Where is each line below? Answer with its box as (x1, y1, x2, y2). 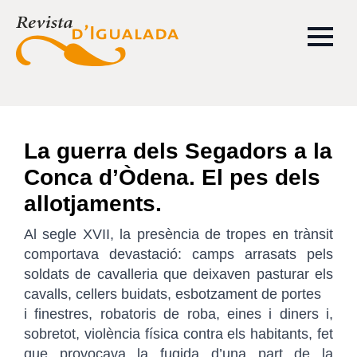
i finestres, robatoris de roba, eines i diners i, (24, 306, 333, 322)
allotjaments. (24, 191, 162, 216)
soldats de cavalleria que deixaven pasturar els (24, 266, 333, 282)
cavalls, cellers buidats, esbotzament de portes (24, 286, 321, 302)
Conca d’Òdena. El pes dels (24, 165, 320, 190)
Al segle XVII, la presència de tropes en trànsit (24, 226, 333, 242)
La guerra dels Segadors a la (24, 139, 332, 163)
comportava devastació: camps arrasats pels (24, 246, 333, 262)
